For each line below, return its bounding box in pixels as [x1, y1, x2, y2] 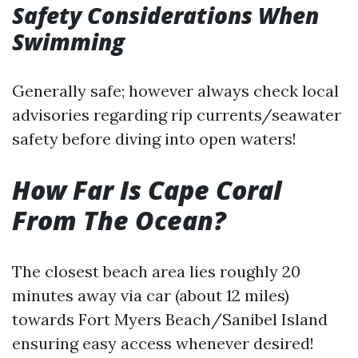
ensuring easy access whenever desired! [12, 333, 314, 353]
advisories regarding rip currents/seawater [12, 105, 341, 125]
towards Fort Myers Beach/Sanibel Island [12, 309, 328, 329]
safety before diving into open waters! [12, 129, 296, 149]
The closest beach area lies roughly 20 [12, 261, 300, 281]
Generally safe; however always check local [12, 81, 339, 101]
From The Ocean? [12, 203, 226, 237]
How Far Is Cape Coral [12, 173, 281, 207]
